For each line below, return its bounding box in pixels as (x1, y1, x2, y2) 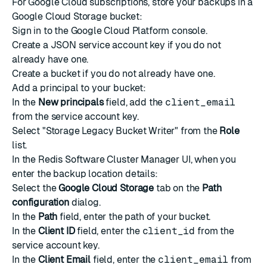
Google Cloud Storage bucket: (12, 11, 142, 22)
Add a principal (12, 82, 79, 94)
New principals (38, 97, 104, 108)
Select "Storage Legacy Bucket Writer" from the (12, 125, 220, 136)
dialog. (69, 197, 101, 208)
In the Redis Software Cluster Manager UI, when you (12, 154, 236, 165)
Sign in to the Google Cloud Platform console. (12, 25, 207, 36)
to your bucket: (78, 82, 147, 94)
